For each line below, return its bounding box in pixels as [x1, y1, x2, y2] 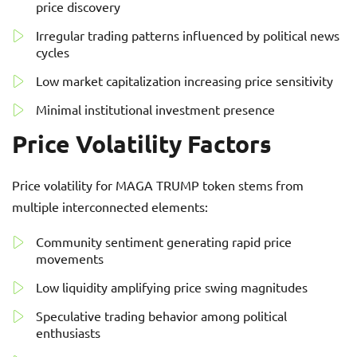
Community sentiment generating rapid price [36, 233, 292, 249]
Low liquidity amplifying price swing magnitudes [36, 279, 308, 295]
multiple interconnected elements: [12, 198, 208, 214]
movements [36, 250, 104, 266]
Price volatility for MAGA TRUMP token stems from [12, 177, 304, 193]
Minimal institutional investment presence [36, 101, 275, 117]
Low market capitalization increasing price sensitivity [36, 73, 333, 88]
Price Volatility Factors [12, 129, 272, 159]
